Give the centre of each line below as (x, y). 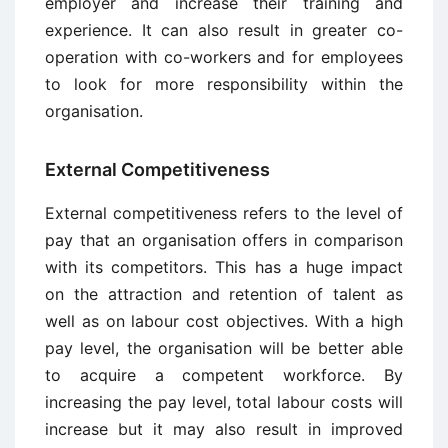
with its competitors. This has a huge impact (224, 267)
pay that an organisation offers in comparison (224, 240)
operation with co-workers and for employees (224, 57)
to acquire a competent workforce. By (224, 375)
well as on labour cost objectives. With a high (224, 321)
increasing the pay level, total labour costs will (224, 402)
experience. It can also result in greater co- (224, 30)
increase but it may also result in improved (224, 429)
